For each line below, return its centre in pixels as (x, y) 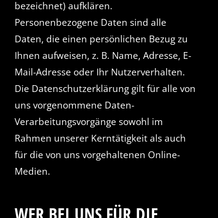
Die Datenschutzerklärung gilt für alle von (105, 89)
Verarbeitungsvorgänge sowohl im (89, 122)
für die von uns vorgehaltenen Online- (97, 155)
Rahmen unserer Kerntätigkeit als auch (100, 138)
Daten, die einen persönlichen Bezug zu (101, 39)
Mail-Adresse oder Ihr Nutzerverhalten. (100, 72)
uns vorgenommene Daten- (74, 105)
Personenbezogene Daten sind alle (90, 23)
